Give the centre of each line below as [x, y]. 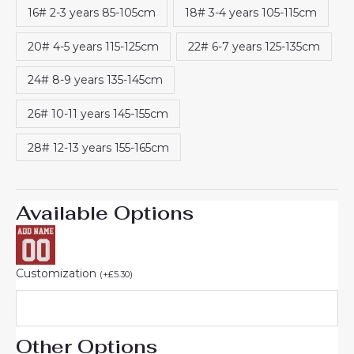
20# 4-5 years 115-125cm [93, 46]
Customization [58, 274]
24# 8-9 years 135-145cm [95, 80]
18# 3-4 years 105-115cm [251, 13]
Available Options [105, 213]
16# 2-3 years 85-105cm [92, 13]
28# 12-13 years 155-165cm [98, 147]
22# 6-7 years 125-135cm [254, 46]
